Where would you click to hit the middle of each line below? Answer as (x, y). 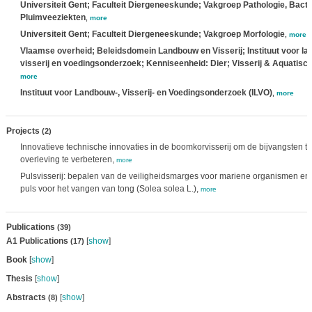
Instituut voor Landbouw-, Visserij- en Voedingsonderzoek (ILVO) (146, 93)
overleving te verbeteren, (68, 159)
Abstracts (27, 297)
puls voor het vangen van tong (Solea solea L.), (110, 189)
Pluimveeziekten (53, 17)
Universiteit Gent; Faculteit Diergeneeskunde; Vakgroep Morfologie (152, 34)
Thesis (19, 279)
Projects (24, 131)
